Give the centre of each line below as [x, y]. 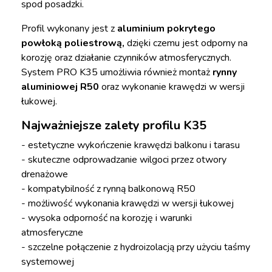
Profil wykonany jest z [69, 29]
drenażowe [45, 174]
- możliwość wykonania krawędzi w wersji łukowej [127, 203]
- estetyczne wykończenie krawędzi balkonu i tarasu [131, 145]
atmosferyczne [52, 233]
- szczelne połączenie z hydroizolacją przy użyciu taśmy [136, 247]
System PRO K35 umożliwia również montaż [117, 72]
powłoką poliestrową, [73, 43]
